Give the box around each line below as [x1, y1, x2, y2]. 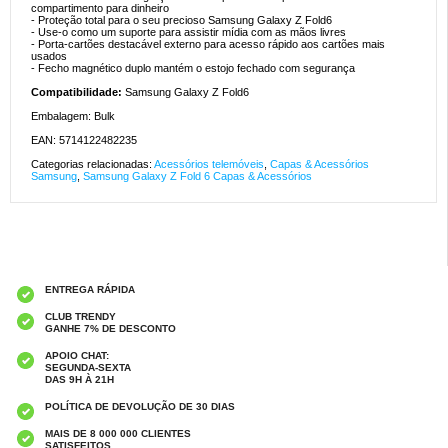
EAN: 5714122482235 [31, 134, 137, 147]
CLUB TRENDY [45, 311, 116, 323]
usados [31, 50, 67, 63]
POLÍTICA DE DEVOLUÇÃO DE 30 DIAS [45, 401, 235, 413]
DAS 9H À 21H [45, 374, 114, 386]
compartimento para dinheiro [31, 2, 169, 15]
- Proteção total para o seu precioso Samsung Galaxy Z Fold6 [31, 14, 332, 27]
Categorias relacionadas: [31, 158, 154, 171]
